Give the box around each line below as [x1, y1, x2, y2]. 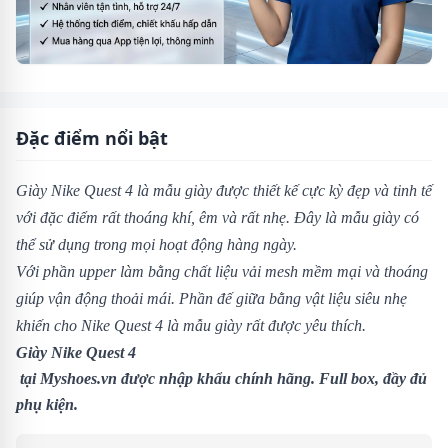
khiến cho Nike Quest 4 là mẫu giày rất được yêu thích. [16, 316, 366, 334]
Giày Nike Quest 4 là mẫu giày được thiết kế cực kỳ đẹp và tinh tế [16, 181, 432, 199]
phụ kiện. [16, 395, 78, 413]
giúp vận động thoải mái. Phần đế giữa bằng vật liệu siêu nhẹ [16, 289, 407, 307]
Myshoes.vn [40, 369, 117, 387]
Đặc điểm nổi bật [16, 125, 168, 150]
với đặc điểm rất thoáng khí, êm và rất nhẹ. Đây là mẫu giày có [16, 208, 419, 226]
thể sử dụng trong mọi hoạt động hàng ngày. [16, 235, 297, 253]
